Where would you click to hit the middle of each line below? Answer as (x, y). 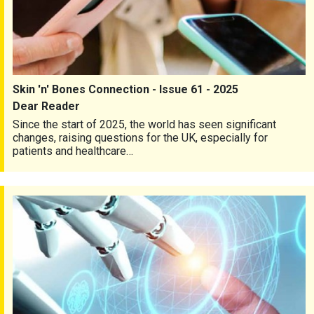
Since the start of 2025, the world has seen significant (144, 125)
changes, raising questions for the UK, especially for (140, 138)
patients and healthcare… (73, 151)
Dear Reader (46, 107)
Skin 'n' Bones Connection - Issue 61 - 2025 (125, 90)
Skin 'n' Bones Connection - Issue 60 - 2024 (119, 202)
